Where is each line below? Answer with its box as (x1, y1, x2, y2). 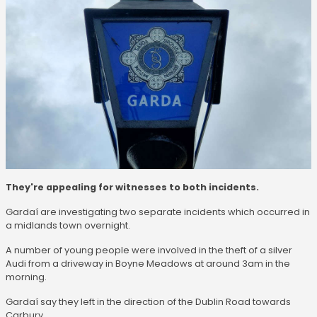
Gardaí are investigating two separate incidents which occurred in (6, 206, 310, 219)
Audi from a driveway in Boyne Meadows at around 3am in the (6, 258, 290, 270)
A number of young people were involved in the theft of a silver (6, 244, 292, 257)
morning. (6, 271, 47, 284)
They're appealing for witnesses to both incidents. (6, 181, 259, 194)
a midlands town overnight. (6, 219, 130, 232)
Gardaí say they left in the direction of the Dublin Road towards (6, 296, 291, 309)
